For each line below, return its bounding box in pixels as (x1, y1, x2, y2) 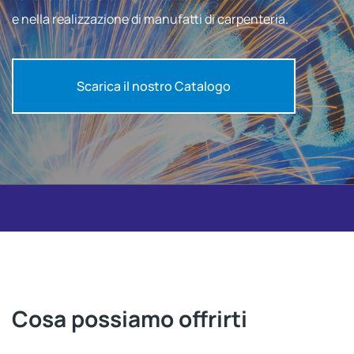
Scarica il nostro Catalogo (77, 77, 231, 96)
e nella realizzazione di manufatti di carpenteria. (12, 10, 288, 28)
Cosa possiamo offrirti (12, 303, 247, 334)
